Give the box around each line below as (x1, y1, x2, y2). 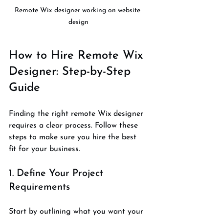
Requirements (9, 182, 70, 192)
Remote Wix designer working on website (14, 6, 142, 14)
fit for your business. (9, 145, 80, 153)
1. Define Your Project (9, 168, 106, 178)
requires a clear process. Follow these (9, 121, 140, 130)
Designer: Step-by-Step (9, 66, 134, 78)
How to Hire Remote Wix (9, 49, 147, 62)
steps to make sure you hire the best (9, 133, 139, 141)
